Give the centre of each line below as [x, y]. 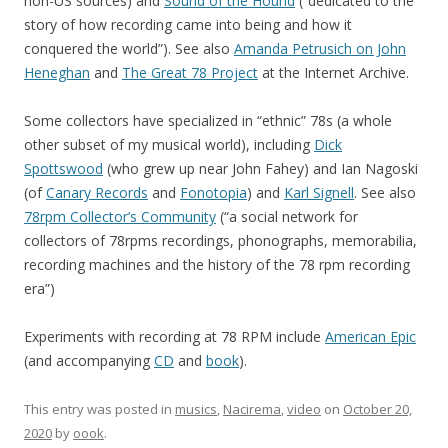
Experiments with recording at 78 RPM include [174, 336]
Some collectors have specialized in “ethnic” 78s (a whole [208, 120]
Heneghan [57, 72]
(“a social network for [287, 216]
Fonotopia [213, 192]
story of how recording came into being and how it [188, 24]
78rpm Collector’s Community [120, 216]
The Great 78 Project [190, 72]
